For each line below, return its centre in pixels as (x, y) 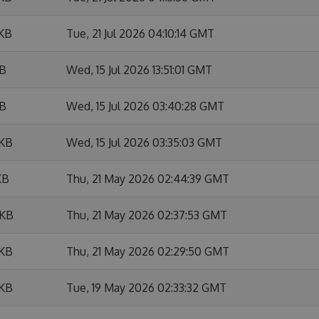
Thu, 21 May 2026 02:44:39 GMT (148, 179)
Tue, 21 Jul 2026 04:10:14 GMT (140, 33)
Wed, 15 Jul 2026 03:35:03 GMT (144, 142)
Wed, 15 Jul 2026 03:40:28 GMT (145, 106)
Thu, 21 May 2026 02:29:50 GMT (148, 251)
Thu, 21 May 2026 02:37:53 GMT (147, 215)
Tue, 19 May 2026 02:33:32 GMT (146, 288)
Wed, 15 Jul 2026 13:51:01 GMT (139, 70)
